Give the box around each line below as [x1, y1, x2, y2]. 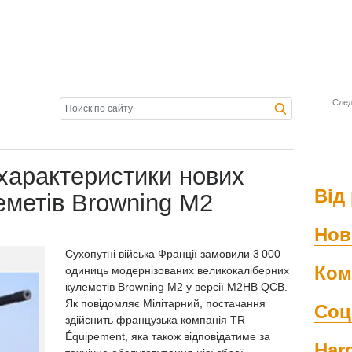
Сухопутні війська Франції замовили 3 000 [65, 247, 280, 260]
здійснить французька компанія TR [65, 313, 245, 326]
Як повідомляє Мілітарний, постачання [65, 297, 266, 310]
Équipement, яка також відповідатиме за [65, 330, 270, 343]
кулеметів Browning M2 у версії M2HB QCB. [65, 280, 288, 293]
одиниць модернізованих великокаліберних [65, 264, 289, 277]
